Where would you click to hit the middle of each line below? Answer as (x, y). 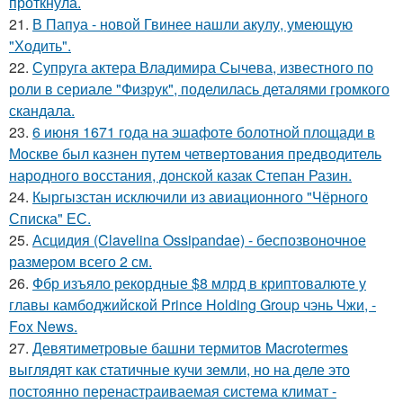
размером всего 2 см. (81, 261)
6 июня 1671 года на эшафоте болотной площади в (204, 131)
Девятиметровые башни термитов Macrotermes (190, 347)
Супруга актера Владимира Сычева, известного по (203, 67)
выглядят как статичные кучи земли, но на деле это (179, 369)
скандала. (42, 110)
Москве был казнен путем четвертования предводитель (195, 153)
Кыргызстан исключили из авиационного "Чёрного (200, 196)
